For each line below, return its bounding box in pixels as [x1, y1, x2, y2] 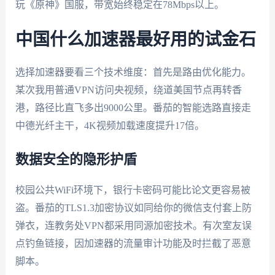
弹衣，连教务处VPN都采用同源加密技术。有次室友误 [15, 220, 252, 231]
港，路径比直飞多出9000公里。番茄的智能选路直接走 [15, 103, 251, 114]
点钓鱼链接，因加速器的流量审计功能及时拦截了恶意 [15, 238, 251, 249]
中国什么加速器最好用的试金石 [15, 31, 256, 49]
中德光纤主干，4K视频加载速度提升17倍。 [15, 120, 204, 131]
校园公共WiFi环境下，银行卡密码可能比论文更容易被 [15, 184, 250, 195]
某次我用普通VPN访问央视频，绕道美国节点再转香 [15, 85, 242, 96]
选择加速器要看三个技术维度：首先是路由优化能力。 [15, 67, 251, 78]
